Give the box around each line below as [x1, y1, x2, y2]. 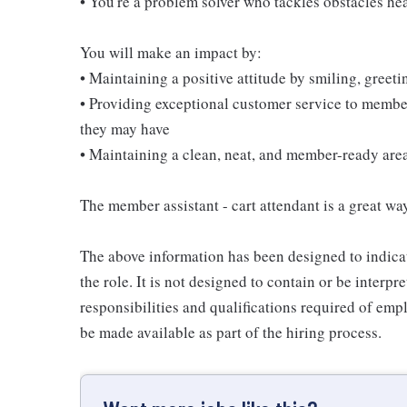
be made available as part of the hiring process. [80, 321, 382, 342]
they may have [80, 117, 170, 139]
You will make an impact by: [80, 41, 262, 63]
